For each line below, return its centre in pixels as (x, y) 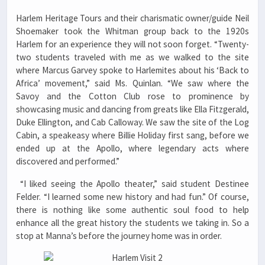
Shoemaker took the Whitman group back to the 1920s (132, 31)
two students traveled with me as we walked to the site (132, 57)
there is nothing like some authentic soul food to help (132, 209)
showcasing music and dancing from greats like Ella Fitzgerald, (132, 109)
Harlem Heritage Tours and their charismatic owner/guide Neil (132, 18)
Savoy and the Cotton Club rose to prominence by (132, 96)
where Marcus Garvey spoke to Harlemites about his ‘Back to (132, 70)
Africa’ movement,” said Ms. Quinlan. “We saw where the (132, 83)
